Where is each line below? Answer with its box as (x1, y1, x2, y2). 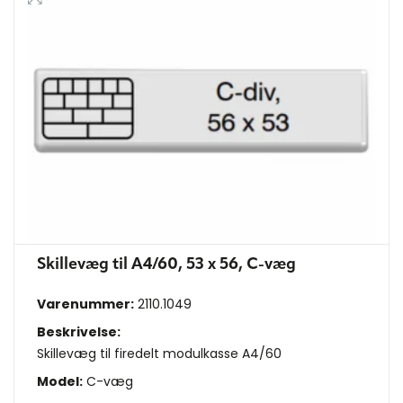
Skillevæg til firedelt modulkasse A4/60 (37, 345, 282, 363)
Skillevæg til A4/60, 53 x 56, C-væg (37, 256, 296, 273)
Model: (37, 372, 83, 391)
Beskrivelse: (37, 323, 121, 342)
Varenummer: (37, 295, 134, 314)
